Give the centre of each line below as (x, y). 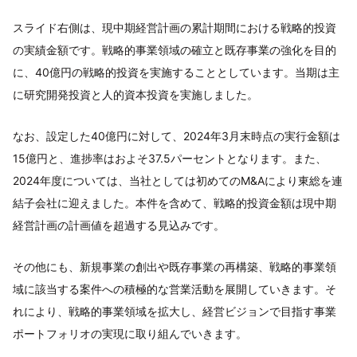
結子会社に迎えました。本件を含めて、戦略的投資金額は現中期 (175, 202)
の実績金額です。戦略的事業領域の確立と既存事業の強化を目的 (175, 49)
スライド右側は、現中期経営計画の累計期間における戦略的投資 (175, 27)
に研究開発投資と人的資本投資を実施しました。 (135, 94)
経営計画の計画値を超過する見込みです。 (119, 225)
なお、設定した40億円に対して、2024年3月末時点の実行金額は (177, 135)
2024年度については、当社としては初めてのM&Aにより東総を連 (178, 180)
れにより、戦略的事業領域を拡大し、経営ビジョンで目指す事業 (175, 311)
